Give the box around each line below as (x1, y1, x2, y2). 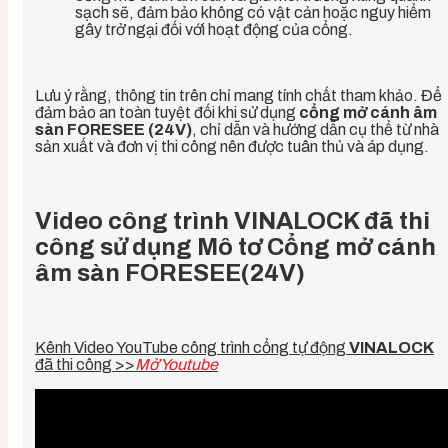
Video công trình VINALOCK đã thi (35, 208, 430, 235)
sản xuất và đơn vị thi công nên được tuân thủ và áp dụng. (35, 138, 429, 156)
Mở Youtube (135, 356, 218, 374)
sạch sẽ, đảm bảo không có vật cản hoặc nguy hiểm (75, 4, 431, 22)
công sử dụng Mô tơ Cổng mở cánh (35, 234, 436, 261)
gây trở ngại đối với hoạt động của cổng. (75, 21, 353, 39)
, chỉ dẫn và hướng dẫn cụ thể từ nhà (192, 121, 439, 139)
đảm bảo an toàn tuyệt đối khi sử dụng (35, 104, 299, 122)
